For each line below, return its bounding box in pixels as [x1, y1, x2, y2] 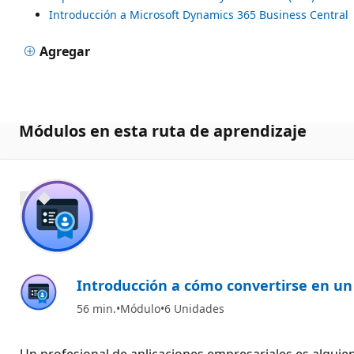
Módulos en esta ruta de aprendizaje [19, 119, 307, 141]
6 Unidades [164, 300, 224, 316]
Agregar [40, 42, 91, 60]
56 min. [77, 300, 116, 316]
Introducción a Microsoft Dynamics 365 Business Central [49, 6, 348, 22]
